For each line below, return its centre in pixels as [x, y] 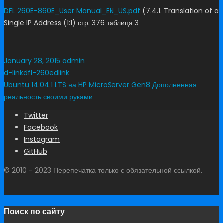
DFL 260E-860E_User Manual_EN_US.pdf [72, 11]
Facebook [41, 128]
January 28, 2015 [32, 61]
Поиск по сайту [34, 212]
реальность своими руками [48, 97]
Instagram [42, 140]
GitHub [36, 152]
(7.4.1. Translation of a [179, 11]
